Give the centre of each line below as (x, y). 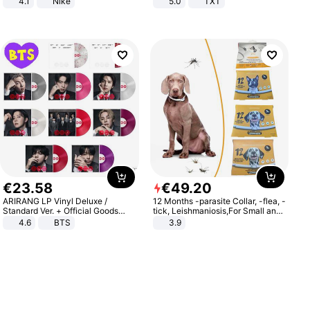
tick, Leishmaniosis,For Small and (217, 211)
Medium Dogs (179, 221)
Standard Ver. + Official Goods (61, 211)
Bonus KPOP (28, 221)
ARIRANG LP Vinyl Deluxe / (55, 201)
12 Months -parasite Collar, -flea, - (219, 201)
